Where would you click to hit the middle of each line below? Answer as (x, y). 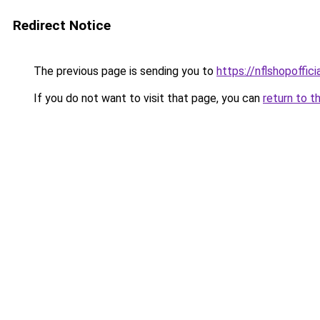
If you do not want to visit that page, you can (147, 98)
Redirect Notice (62, 25)
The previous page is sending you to (124, 71)
